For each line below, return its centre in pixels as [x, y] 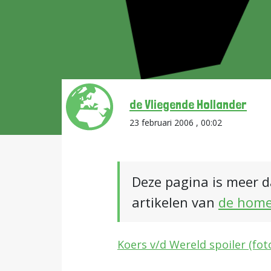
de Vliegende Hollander [188, 104]
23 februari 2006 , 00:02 [176, 122]
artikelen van [175, 202]
